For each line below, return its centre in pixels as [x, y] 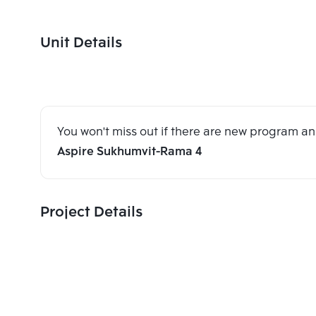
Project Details [91, 213]
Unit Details [81, 43]
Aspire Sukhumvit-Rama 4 [129, 152]
